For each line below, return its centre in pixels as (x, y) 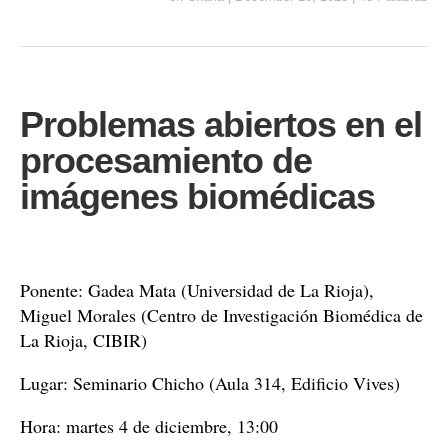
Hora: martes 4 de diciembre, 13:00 (149, 426)
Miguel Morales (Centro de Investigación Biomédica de (221, 315)
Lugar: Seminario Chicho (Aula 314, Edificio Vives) (210, 383)
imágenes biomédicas (197, 196)
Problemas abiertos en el (221, 124)
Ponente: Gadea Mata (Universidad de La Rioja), (197, 290)
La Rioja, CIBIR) (83, 340)
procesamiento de (166, 160)
